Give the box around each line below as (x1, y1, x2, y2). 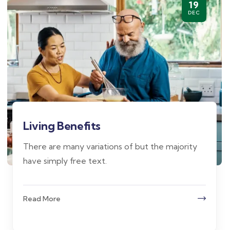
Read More (23, 194, 61, 203)
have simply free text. (23, 155, 107, 166)
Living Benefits (23, 118, 101, 133)
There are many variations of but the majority (23, 141, 197, 151)
